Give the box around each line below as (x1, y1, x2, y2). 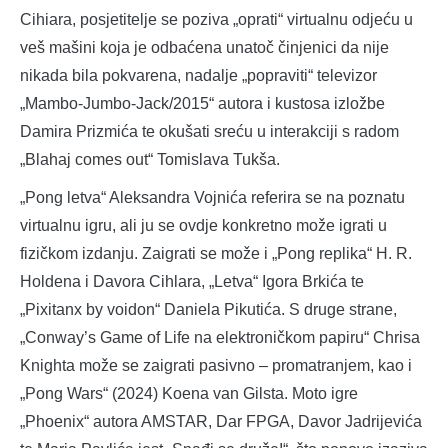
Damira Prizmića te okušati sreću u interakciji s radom (20, 122, 399, 140)
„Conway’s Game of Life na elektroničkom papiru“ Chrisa (20, 328, 420, 346)
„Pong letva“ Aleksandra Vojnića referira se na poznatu (20, 188, 405, 206)
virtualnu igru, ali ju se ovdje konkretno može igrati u (20, 216, 387, 234)
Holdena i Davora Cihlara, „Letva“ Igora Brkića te (20, 272, 364, 290)
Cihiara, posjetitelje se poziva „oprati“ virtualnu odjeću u (20, 10, 413, 28)
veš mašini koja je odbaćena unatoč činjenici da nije (20, 38, 389, 56)
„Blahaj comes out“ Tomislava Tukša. (20, 150, 280, 168)
